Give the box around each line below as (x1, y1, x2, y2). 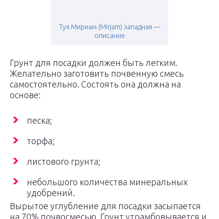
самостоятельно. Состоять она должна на (10, 79, 181, 89)
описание (94, 32, 125, 40)
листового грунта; (27, 156, 100, 166)
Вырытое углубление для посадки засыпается (10, 201, 201, 211)
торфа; (27, 136, 54, 146)
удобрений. (27, 188, 75, 197)
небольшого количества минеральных (27, 177, 188, 187)
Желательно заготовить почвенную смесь (10, 68, 184, 78)
